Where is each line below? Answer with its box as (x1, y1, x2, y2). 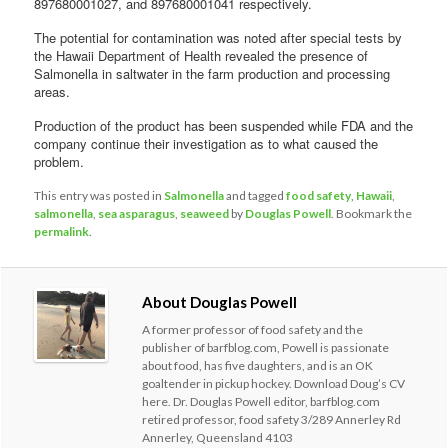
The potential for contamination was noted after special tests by (34, 27, 403, 47)
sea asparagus (98, 205, 176, 221)
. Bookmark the (331, 205, 413, 221)
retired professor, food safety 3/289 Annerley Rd (142, 411, 402, 427)
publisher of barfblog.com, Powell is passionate (142, 339, 390, 355)
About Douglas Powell (142, 292, 298, 311)
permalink (34, 223, 90, 239)
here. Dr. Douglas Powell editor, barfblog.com (142, 393, 381, 409)
